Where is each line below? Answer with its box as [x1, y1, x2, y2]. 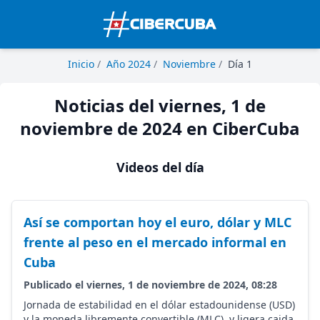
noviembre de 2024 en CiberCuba [20, 116, 300, 140]
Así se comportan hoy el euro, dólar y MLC [24, 214, 291, 231]
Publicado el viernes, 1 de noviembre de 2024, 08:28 [24, 278, 277, 291]
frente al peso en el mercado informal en [24, 234, 286, 251]
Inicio [68, 57, 94, 71]
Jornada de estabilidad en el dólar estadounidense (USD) [24, 298, 295, 311]
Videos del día [116, 159, 204, 176]
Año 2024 [106, 57, 151, 71]
